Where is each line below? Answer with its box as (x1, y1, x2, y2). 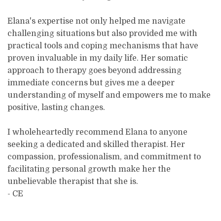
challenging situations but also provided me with (7, 29, 198, 38)
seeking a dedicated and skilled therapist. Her (7, 140, 185, 149)
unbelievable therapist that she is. (7, 177, 139, 186)
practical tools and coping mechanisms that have (7, 41, 199, 50)
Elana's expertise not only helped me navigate (7, 16, 186, 26)
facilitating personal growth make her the (7, 164, 171, 174)
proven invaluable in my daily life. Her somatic (7, 53, 188, 63)
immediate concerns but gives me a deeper (7, 78, 175, 87)
